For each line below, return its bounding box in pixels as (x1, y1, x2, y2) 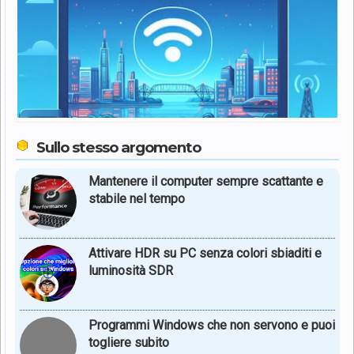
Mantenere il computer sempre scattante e (88, 173, 323, 189)
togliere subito (88, 334, 169, 350)
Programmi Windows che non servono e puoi (88, 317, 335, 333)
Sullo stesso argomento (36, 137, 201, 156)
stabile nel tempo (88, 190, 185, 206)
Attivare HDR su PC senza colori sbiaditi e (88, 245, 322, 261)
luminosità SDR (88, 262, 173, 278)
